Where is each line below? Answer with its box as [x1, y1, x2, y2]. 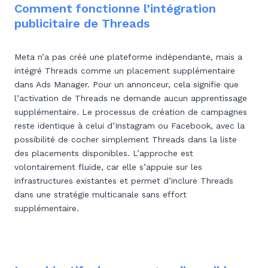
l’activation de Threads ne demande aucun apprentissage [14, 93, 247, 103]
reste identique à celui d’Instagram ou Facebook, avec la [14, 121, 245, 130]
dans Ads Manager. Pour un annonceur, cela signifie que [14, 80, 239, 89]
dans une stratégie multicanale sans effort [14, 190, 187, 199]
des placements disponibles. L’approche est [14, 148, 193, 158]
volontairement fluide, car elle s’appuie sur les [14, 162, 202, 172]
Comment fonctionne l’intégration [14, 1, 216, 16]
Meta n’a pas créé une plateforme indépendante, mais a [14, 52, 242, 62]
